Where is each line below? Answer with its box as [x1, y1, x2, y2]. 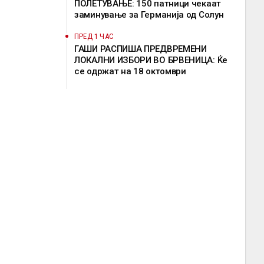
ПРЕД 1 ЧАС [74, 32, 114, 41]
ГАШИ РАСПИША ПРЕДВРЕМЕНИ [74, 44, 207, 54]
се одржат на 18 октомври [74, 66, 186, 77]
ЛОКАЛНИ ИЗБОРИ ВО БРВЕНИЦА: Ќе [74, 55, 227, 65]
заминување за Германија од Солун [74, 9, 224, 20]
